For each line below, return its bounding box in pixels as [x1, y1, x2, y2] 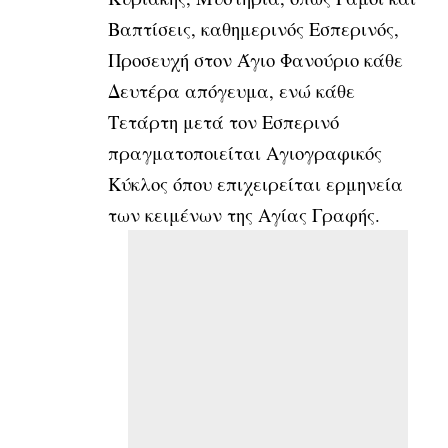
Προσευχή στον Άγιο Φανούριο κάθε [108, 46, 403, 72]
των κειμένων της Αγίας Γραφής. [108, 201, 386, 227]
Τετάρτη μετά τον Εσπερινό [108, 108, 339, 134]
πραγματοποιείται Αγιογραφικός [108, 139, 382, 165]
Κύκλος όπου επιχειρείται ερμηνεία [108, 170, 403, 196]
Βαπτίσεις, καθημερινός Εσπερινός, [108, 15, 399, 41]
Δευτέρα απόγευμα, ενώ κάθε [108, 77, 355, 103]
